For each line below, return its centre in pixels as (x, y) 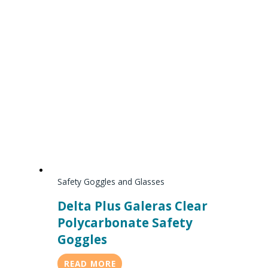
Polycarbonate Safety (125, 222)
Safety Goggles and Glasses (111, 181)
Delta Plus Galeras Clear (133, 205)
